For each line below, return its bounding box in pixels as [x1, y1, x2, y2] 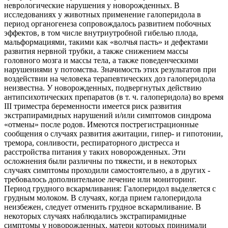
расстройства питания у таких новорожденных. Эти [4, 148, 186, 157]
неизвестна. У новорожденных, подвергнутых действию [4, 83, 202, 93]
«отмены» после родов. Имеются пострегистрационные [4, 120, 198, 129]
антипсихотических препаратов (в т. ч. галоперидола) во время [4, 93, 223, 102]
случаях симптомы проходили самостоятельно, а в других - [4, 166, 210, 175]
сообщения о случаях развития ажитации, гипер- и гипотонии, [4, 129, 223, 138]
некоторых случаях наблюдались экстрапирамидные [4, 212, 186, 221]
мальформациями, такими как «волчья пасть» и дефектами [4, 38, 208, 47]
